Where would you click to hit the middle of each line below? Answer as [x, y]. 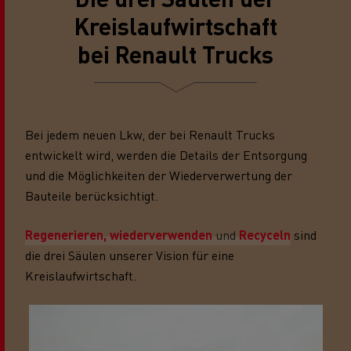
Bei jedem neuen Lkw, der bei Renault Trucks [150, 134]
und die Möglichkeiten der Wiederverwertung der [159, 175]
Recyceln [263, 234]
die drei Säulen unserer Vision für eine [130, 255]
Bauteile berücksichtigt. [92, 195]
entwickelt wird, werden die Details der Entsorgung [166, 154]
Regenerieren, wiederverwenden [120, 234]
